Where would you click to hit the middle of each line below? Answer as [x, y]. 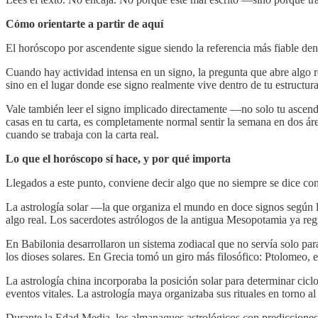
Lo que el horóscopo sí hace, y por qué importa [118, 158]
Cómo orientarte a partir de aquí [84, 23]
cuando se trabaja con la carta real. [82, 134]
